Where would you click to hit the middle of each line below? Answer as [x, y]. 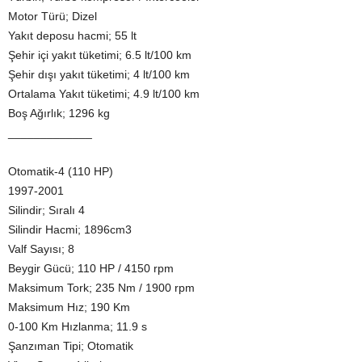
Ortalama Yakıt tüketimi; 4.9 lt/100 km [104, 94]
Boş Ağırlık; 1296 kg [59, 114]
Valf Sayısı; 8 [41, 249]
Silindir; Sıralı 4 [46, 210]
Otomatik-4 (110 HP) [61, 172]
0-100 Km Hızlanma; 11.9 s [78, 327]
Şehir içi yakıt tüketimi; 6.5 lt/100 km [100, 55]
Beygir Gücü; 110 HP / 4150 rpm [91, 269]
